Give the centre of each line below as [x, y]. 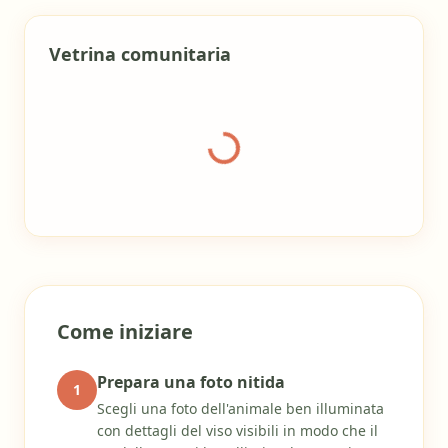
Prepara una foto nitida [191, 382]
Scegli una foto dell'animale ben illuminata [240, 408]
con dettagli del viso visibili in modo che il [237, 430]
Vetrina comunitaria [140, 54]
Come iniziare [125, 331]
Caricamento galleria [301, 158]
